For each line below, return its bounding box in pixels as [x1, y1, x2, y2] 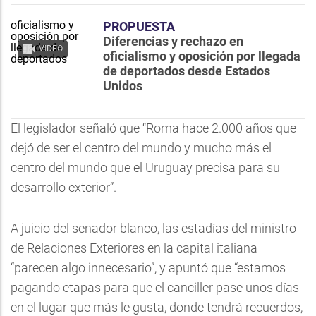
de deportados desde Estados [103, 63, 270, 78]
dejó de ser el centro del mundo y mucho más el [11, 140, 272, 155]
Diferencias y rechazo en [103, 34, 243, 49]
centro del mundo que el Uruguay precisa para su [11, 160, 280, 175]
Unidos [103, 78, 142, 93]
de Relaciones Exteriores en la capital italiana [11, 241, 257, 255]
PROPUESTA [103, 19, 175, 34]
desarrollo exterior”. [11, 180, 116, 195]
